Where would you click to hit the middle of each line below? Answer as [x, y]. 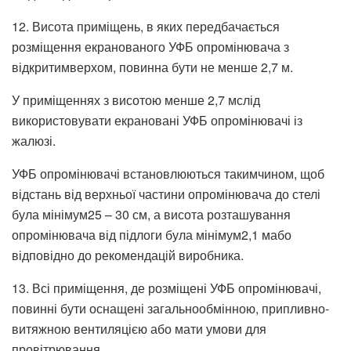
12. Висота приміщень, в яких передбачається [146, 26]
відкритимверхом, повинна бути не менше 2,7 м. [152, 67]
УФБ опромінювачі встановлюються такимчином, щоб [168, 173]
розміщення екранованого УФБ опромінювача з [150, 46]
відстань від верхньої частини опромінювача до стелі [166, 194]
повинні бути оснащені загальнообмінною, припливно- [170, 308]
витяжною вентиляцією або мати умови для [139, 328]
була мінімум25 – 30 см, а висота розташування [151, 214]
